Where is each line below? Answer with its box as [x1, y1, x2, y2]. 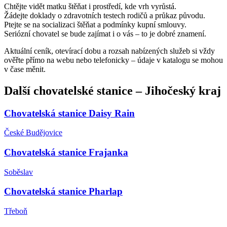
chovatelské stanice [33, 84, 133, 97]
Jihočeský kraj [145, 84, 221, 97]
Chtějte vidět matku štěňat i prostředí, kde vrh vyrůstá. [4, 2, 176, 11]
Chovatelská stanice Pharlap [4, 186, 123, 197]
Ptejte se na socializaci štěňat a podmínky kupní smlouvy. [4, 20, 186, 29]
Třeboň [4, 207, 27, 216]
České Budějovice [4, 128, 62, 137]
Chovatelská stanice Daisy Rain [4, 107, 135, 119]
